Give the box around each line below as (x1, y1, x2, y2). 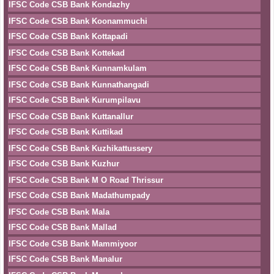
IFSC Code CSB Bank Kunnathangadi (9, 80, 149, 89)
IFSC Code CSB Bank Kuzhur (9, 159, 119, 168)
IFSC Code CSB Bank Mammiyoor (9, 239, 137, 248)
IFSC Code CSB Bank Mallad (9, 223, 117, 232)
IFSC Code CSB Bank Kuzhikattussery (9, 144, 152, 153)
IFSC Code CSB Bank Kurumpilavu (9, 95, 141, 105)
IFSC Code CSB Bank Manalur (9, 254, 122, 264)
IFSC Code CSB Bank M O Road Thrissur (9, 176, 163, 185)
